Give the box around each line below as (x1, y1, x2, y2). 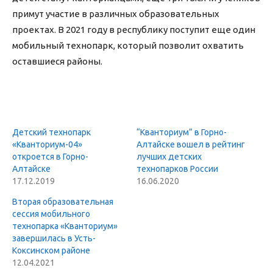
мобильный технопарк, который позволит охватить (12, 40, 244, 51)
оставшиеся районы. (12, 56, 102, 67)
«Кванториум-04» (12, 140, 82, 150)
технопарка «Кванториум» (12, 221, 118, 232)
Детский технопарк (12, 127, 91, 138)
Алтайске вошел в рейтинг (136, 140, 245, 150)
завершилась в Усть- (12, 233, 96, 244)
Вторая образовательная (12, 197, 113, 207)
